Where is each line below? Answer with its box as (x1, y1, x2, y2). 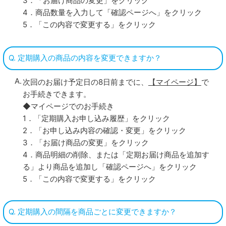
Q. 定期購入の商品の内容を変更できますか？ (9, 53, 162, 63)
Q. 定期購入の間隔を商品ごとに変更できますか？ (9, 207, 177, 217)
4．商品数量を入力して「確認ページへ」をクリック (22, 8, 202, 18)
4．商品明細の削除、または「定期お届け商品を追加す (22, 149, 209, 159)
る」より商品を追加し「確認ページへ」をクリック (22, 161, 197, 172)
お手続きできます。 (22, 89, 91, 99)
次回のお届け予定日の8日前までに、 (22, 77, 148, 87)
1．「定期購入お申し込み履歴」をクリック (22, 113, 170, 123)
